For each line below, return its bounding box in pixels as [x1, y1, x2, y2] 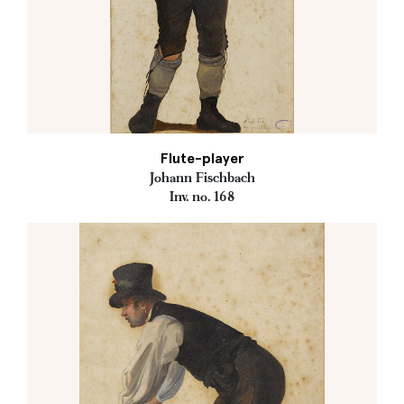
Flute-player [160, 150, 244, 167]
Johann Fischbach [149, 170, 255, 186]
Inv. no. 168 [170, 188, 234, 205]
